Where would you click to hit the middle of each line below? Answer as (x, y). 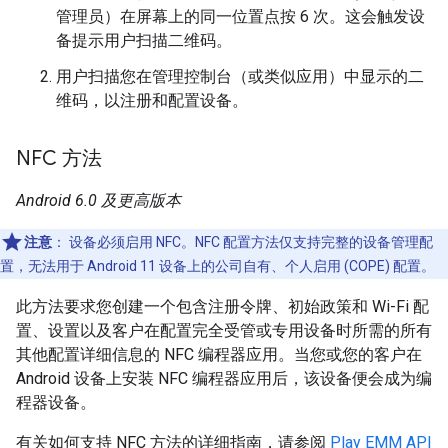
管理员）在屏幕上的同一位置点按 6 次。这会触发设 (240, 16)
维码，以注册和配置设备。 (152, 100)
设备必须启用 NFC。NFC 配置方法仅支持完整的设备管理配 (249, 241)
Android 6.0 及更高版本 (98, 200)
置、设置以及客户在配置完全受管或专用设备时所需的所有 (224, 330)
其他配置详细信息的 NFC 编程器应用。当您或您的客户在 (219, 354)
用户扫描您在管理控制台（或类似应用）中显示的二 (240, 76)
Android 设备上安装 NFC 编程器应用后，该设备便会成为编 (224, 378)
